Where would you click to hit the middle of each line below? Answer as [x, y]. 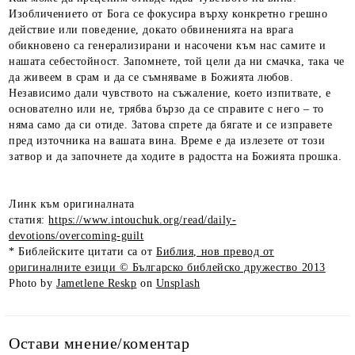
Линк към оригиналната [72, 204]
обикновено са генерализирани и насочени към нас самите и [168, 45]
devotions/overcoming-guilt [76, 235]
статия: [29, 219]
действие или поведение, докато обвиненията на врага [151, 29]
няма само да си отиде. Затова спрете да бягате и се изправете [171, 124]
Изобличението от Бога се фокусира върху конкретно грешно [168, 13]
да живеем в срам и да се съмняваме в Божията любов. [151, 77]
